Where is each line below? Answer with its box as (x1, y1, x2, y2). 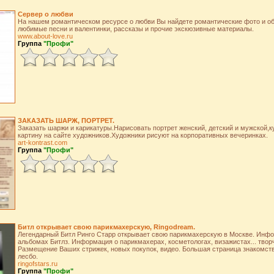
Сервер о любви (17, 10, 73, 18)
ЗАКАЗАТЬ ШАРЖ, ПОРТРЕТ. (17, 117, 114, 124)
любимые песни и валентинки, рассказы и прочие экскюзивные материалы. (17, 25, 254, 32)
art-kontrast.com (17, 139, 67, 146)
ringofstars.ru (17, 260, 57, 267)
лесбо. (17, 253, 38, 260)
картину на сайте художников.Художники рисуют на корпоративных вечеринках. (17, 131, 268, 139)
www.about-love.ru (17, 32, 73, 40)
